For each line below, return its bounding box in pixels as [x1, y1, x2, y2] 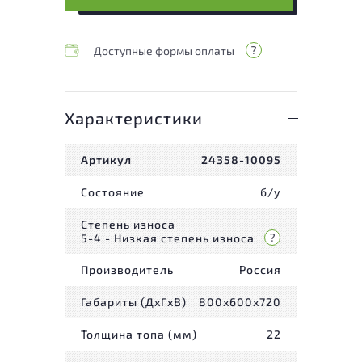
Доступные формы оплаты [94, 43, 234, 57]
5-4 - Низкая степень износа [81, 230, 255, 245]
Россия [239, 263, 281, 277]
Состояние [81, 185, 145, 200]
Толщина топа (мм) [81, 327, 197, 342]
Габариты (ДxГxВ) [81, 295, 187, 309]
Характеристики [65, 107, 203, 128]
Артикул [81, 153, 132, 167]
